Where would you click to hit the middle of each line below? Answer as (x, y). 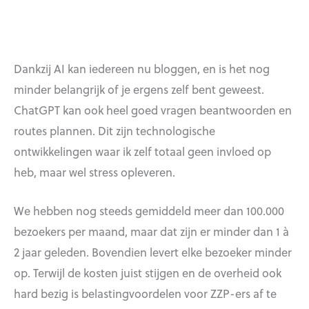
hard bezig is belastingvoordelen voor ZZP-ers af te (145, 293)
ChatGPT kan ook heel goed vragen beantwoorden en (153, 110)
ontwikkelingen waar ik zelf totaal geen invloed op (142, 151)
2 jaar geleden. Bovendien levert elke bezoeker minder (153, 252)
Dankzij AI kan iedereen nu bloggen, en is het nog (142, 69)
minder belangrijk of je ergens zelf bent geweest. (139, 89)
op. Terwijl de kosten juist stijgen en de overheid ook (148, 273)
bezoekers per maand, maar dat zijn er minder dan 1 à (151, 231)
